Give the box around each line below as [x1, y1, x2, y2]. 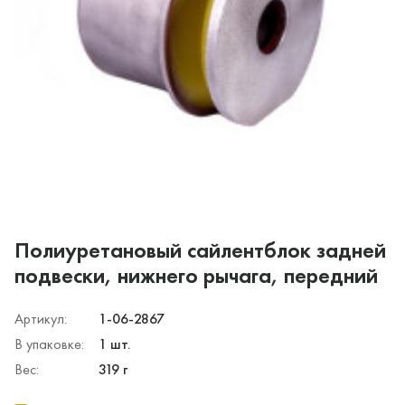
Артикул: [14, 308, 67, 328]
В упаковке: [14, 334, 84, 353]
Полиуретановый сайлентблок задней [14, 235, 386, 264]
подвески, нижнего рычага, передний [14, 260, 378, 289]
